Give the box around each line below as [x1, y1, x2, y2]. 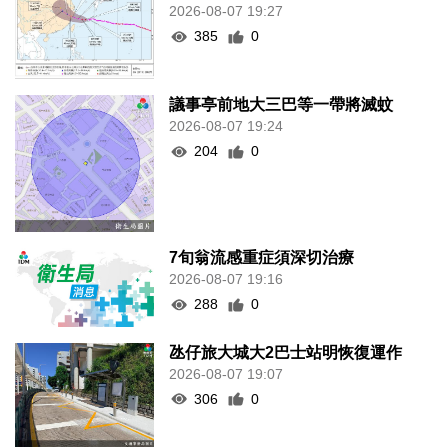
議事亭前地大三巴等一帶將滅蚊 [169, 96, 394, 114]
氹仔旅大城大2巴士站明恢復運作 [169, 343, 403, 361]
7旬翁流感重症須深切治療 [169, 249, 355, 267]
